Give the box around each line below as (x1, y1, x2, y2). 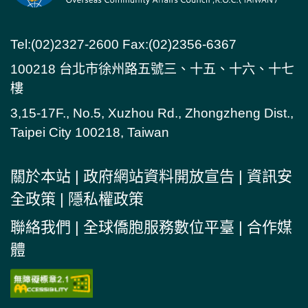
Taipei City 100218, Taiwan (10, 125, 169, 140)
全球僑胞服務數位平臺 (83, 219, 234, 236)
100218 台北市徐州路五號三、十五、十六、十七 (10, 62, 294, 77)
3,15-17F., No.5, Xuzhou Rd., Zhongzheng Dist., (10, 106, 294, 121)
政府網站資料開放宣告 (83, 168, 234, 186)
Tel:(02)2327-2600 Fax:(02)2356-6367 (10, 37, 236, 52)
